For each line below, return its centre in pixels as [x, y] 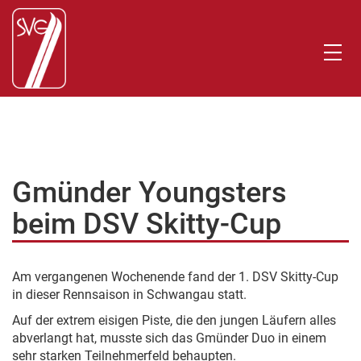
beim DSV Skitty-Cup [147, 224]
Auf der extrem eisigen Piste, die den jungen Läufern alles [174, 320]
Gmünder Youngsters [149, 193]
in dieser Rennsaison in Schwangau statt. [129, 295]
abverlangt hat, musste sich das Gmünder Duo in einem [169, 338]
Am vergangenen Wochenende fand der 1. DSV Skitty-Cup [175, 277]
